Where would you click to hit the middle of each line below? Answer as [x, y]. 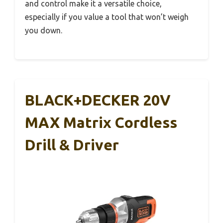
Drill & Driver [72, 145]
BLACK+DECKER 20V [98, 100]
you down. [44, 31]
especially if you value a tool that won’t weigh [107, 17]
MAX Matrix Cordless [101, 123]
